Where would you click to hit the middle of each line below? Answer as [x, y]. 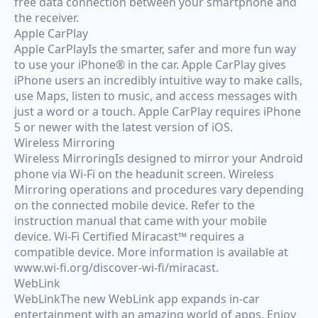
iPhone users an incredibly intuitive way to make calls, [158, 80]
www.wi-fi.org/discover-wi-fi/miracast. [116, 267]
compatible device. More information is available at [151, 252]
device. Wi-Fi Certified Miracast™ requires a [129, 236]
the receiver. [46, 17]
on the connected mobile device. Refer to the [135, 205]
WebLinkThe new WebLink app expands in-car [137, 298]
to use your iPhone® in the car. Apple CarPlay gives [150, 64]
